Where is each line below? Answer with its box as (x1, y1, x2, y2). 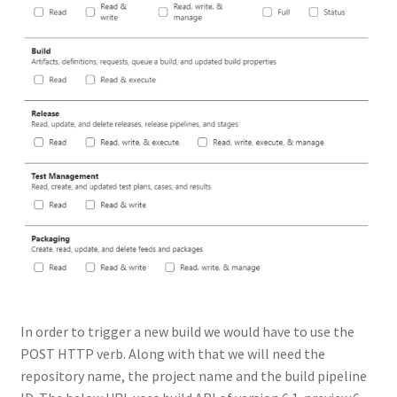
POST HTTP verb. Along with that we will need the (19, 344, 325, 362)
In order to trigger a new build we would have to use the (19, 322, 354, 340)
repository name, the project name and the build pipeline (19, 366, 367, 385)
